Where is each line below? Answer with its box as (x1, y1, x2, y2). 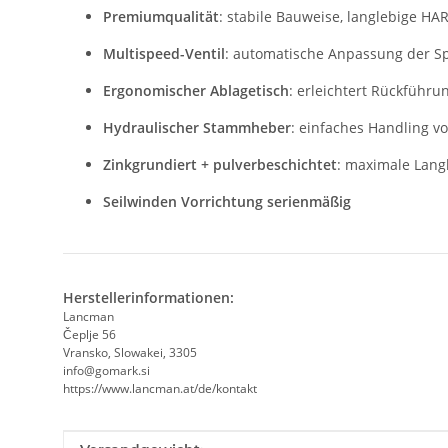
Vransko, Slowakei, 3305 (63, 344, 197, 362)
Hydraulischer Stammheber (103, 118, 291, 138)
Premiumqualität (103, 7, 219, 27)
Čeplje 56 (63, 326, 116, 344)
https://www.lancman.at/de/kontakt (63, 380, 257, 398)
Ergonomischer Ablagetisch (103, 81, 289, 101)
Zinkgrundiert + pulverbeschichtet (103, 155, 337, 175)
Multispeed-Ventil (103, 44, 225, 64)
